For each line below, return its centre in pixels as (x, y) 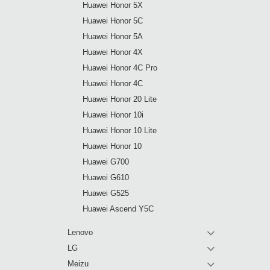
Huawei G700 (106, 162)
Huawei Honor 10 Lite (120, 130)
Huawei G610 (106, 177)
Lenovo (80, 232)
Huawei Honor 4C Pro (120, 68)
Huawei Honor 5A (113, 36)
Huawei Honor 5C (113, 21)
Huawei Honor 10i (113, 115)
